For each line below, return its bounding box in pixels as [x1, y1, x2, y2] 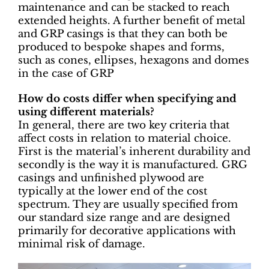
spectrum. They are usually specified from [18, 198, 238, 211]
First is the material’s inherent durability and [18, 145, 250, 158]
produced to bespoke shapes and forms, [18, 40, 225, 53]
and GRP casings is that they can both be [18, 27, 228, 40]
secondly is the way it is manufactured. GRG [18, 158, 247, 171]
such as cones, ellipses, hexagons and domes [18, 53, 249, 67]
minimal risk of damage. [18, 237, 145, 250]
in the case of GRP [18, 67, 114, 80]
